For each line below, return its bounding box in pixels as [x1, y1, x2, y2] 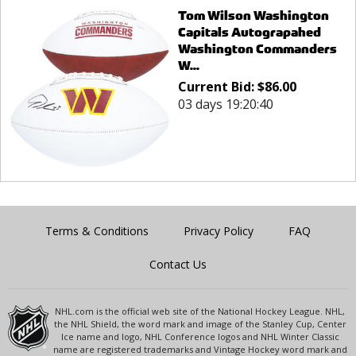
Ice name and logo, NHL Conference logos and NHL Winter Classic [60, 331, 339, 343]
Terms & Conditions [45, 223, 149, 239]
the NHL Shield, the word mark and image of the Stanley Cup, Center [53, 318, 346, 331]
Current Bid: [177, 77, 257, 95]
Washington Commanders [177, 40, 337, 57]
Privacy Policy [184, 223, 253, 239]
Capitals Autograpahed [177, 23, 321, 41]
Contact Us [149, 257, 207, 273]
